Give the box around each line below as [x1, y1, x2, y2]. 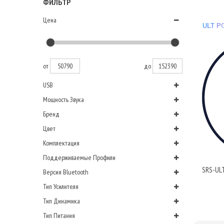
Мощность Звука [43, 95, 84, 104]
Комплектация [43, 138, 79, 147]
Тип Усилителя [43, 182, 78, 191]
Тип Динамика [43, 196, 80, 205]
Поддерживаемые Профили [43, 153, 115, 162]
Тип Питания [43, 211, 75, 220]
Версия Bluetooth [43, 167, 88, 176]
